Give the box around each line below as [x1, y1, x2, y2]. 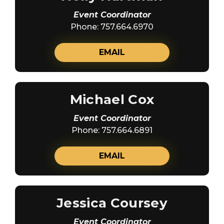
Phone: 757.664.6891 [71, 125, 152, 135]
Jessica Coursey [56, 194, 168, 211]
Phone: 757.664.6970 [70, 21, 153, 31]
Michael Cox [69, 91, 154, 107]
